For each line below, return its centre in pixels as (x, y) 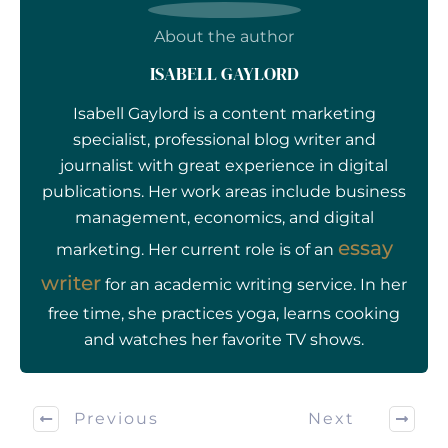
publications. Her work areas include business (224, 191)
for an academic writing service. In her (254, 284)
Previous (116, 419)
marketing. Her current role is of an (196, 249)
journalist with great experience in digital (224, 165)
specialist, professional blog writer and (224, 139)
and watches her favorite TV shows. (224, 339)
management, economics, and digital (224, 217)
